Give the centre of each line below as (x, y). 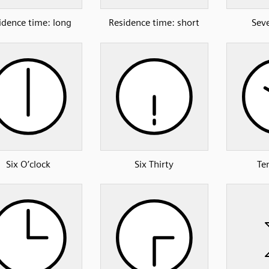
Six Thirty (154, 164)
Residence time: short (154, 23)
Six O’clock (28, 164)
